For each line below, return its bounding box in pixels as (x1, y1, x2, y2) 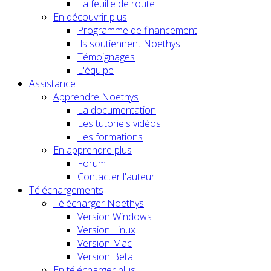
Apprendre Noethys (53, 90, 139, 104)
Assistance (29, 77, 76, 91)
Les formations (77, 130, 143, 144)
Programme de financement (77, 24, 197, 38)
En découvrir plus (53, 10, 127, 24)
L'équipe (77, 64, 114, 77)
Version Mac (77, 237, 132, 250)
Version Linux (77, 223, 135, 237)
